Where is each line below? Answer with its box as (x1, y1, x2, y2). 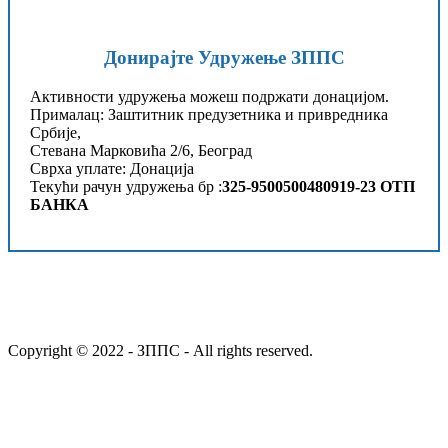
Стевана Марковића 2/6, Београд (30, 142, 252, 160)
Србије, (30, 124, 81, 142)
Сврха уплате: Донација (30, 160, 194, 178)
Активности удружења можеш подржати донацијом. (30, 88, 389, 106)
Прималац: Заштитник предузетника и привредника (30, 106, 388, 124)
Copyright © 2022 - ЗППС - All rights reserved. (8, 342, 313, 360)
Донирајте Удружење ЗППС (103, 47, 345, 69)
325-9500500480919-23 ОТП (222, 178, 415, 196)
